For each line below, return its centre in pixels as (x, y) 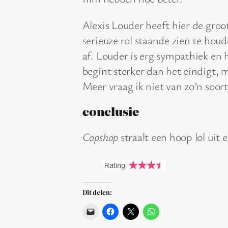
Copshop (100, 136)
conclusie (110, 111)
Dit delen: (97, 192)
